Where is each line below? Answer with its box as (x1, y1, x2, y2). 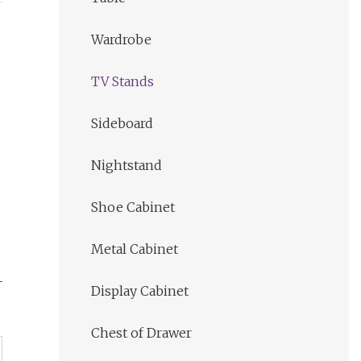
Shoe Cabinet (91, 199, 175, 216)
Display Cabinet (91, 283, 189, 300)
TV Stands (91, 73, 154, 90)
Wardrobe (91, 31, 151, 48)
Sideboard (91, 115, 153, 132)
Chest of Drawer (91, 325, 192, 342)
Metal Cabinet (91, 241, 178, 258)
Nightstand (91, 157, 162, 174)
